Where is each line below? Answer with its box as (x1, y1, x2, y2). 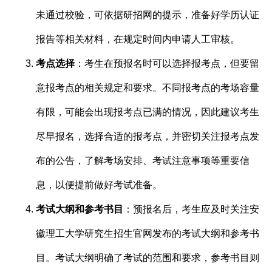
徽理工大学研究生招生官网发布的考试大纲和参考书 (36, 228, 260, 239)
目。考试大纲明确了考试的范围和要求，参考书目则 (36, 252, 260, 263)
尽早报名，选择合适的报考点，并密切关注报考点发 (36, 131, 260, 141)
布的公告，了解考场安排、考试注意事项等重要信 (36, 155, 250, 166)
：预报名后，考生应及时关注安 (123, 203, 260, 214)
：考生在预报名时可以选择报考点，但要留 (75, 58, 260, 69)
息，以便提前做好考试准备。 (36, 179, 163, 190)
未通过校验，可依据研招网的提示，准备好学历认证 (36, 9, 260, 20)
